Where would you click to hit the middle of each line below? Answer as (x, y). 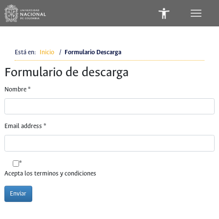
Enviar (18, 194)
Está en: (26, 53)
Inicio (47, 53)
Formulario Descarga (93, 53)
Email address (24, 127)
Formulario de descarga (66, 73)
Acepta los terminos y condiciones (50, 174)
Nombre (16, 89)
